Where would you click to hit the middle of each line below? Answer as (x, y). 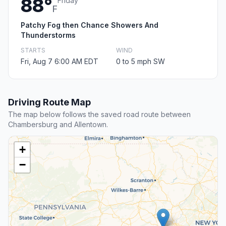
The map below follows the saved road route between (99, 115)
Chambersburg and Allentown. (58, 125)
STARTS (33, 50)
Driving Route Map (49, 102)
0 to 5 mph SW (140, 62)
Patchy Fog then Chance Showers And (90, 25)
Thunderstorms (48, 35)
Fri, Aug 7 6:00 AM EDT (60, 62)
